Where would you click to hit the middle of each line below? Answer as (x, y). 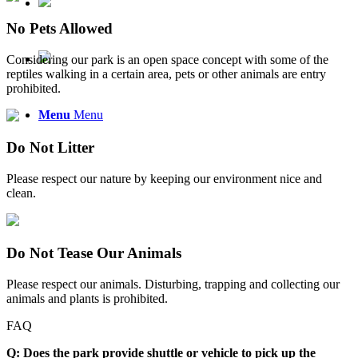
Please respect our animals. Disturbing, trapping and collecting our (173, 284)
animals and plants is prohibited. (87, 298)
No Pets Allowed (60, 28)
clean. (21, 193)
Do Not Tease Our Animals (94, 253)
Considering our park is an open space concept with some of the (167, 59)
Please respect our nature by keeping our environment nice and (164, 179)
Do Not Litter (50, 148)
